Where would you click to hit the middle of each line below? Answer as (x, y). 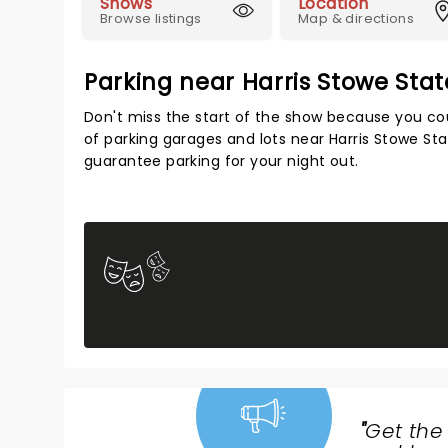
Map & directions (356, 18)
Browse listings (151, 18)
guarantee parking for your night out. (221, 161)
